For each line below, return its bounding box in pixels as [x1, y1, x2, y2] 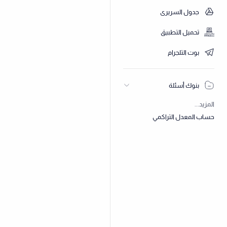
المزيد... [195, 100, 214, 108]
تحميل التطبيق [161, 28, 199, 36]
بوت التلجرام [168, 48, 199, 56]
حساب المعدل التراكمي [153, 113, 214, 121]
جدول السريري [160, 8, 199, 16]
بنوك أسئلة [169, 81, 199, 89]
